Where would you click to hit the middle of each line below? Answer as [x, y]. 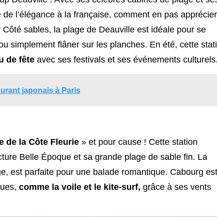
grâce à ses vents [176, 187]
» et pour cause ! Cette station [138, 142]
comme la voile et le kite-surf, [80, 187]
